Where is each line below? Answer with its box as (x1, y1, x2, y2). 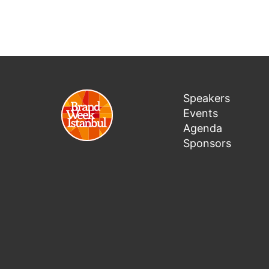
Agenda (183, 121, 222, 134)
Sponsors (183, 136, 231, 150)
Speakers (183, 91, 230, 104)
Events (183, 106, 218, 119)
